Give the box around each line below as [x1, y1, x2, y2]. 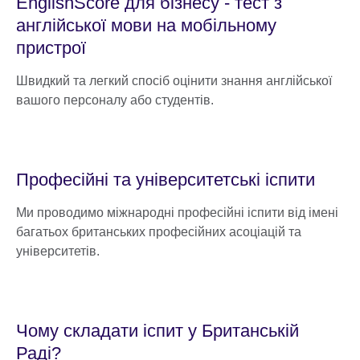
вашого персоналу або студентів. [16, 92, 214, 107]
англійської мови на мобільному [16, 14, 276, 35]
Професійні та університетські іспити [16, 169, 315, 190]
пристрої [16, 37, 86, 58]
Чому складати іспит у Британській [16, 320, 299, 341]
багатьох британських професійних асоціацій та [16, 224, 301, 239]
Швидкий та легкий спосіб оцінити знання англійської [16, 73, 332, 88]
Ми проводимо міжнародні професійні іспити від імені [16, 205, 338, 219]
